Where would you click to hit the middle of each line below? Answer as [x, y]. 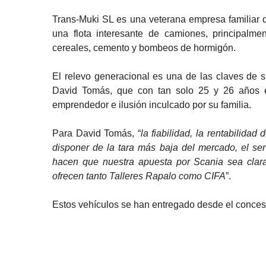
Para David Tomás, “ [96, 133]
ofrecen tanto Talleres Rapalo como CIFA [139, 176]
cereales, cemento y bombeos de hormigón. [144, 48]
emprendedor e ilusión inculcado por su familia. [152, 105]
